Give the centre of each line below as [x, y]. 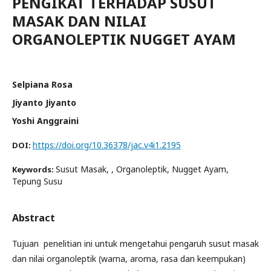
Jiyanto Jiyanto [44, 102]
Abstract [34, 217]
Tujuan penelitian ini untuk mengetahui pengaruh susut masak [135, 243]
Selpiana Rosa [42, 84]
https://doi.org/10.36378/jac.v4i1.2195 [107, 145]
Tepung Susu [37, 181]
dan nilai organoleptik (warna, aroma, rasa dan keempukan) [129, 258]
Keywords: [34, 169]
